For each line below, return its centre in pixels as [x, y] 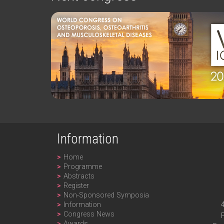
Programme [82, 166]
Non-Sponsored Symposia [106, 195]
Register [76, 185]
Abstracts [79, 176]
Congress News [89, 214]
